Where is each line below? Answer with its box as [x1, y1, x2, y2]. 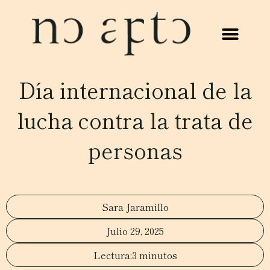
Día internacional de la [18, 74, 252, 105]
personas [87, 134, 183, 165]
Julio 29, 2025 [106, 224, 164, 238]
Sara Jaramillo [101, 199, 169, 214]
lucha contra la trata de [17, 104, 253, 135]
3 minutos [131, 248, 177, 262]
